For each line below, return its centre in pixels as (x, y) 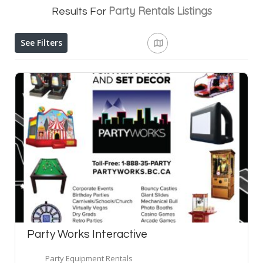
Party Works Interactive (87, 235)
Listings (194, 11)
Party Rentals (141, 11)
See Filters (41, 42)
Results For (80, 11)
